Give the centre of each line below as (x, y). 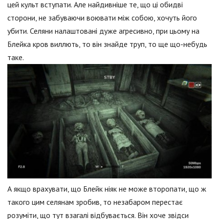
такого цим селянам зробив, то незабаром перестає (95, 202)
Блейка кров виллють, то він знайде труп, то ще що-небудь (107, 44)
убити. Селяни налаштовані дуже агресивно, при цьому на (103, 31)
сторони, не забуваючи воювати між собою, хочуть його (102, 18)
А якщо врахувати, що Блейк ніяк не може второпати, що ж (107, 189)
